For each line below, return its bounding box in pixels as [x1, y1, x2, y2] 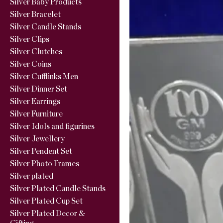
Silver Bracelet [10, 10, 61, 18]
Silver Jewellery [10, 135, 65, 143]
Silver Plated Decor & [10, 210, 85, 218]
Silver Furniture [10, 110, 63, 118]
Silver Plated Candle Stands [10, 185, 106, 193]
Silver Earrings [10, 98, 60, 106]
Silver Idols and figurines [10, 122, 95, 130]
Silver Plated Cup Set [10, 197, 83, 205]
